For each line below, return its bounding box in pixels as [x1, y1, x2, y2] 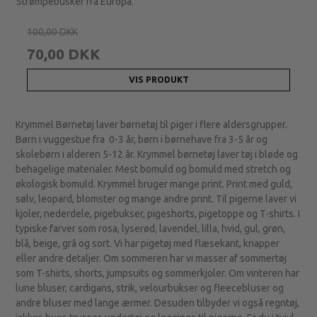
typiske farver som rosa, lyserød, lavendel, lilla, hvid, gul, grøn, [16, 222, 286, 234]
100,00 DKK [27, 25, 79, 38]
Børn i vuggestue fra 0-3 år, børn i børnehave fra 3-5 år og [16, 133, 268, 145]
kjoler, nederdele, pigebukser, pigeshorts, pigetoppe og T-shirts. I [16, 207, 301, 219]
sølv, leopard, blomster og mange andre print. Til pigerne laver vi [16, 192, 297, 204]
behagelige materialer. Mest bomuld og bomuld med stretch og [16, 163, 292, 175]
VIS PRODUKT [128, 74, 189, 84]
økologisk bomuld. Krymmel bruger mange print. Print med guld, [16, 178, 293, 190]
